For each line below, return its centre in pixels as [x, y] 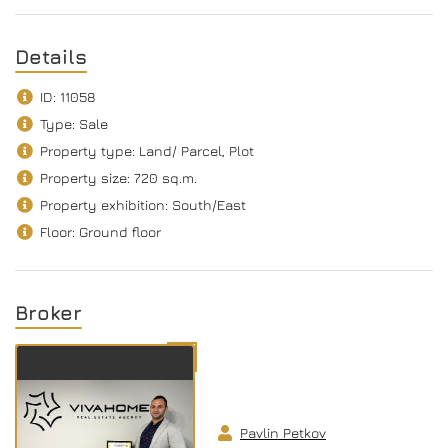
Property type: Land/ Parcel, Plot [147, 151]
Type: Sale [74, 124]
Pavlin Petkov [283, 433]
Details [51, 57]
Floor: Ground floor [100, 232]
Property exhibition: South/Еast [143, 205]
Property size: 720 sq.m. [118, 178]
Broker [48, 313]
